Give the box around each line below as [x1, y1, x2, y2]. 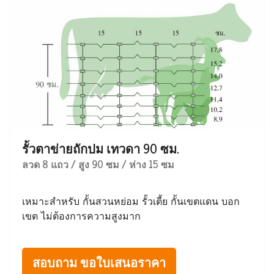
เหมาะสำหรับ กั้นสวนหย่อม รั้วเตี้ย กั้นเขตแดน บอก [22, 195, 240, 208]
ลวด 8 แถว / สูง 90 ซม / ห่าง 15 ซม [22, 156, 174, 172]
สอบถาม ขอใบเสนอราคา [32, 252, 166, 273]
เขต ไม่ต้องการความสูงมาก [22, 210, 141, 223]
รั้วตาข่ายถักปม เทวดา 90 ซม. [22, 138, 179, 159]
